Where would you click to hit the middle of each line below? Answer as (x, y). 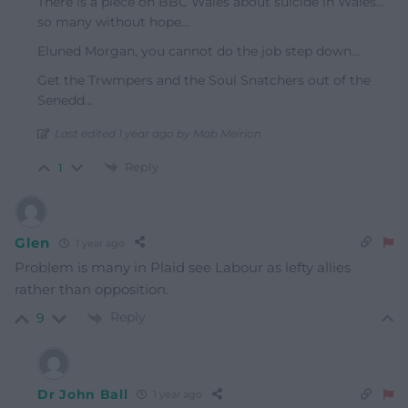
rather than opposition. (92, 290)
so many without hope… (113, 21)
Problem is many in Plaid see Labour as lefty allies (183, 268)
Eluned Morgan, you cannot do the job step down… (199, 51)
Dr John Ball (83, 394)
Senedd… (65, 100)
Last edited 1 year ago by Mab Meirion (158, 133)
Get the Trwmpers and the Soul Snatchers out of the (204, 80)
